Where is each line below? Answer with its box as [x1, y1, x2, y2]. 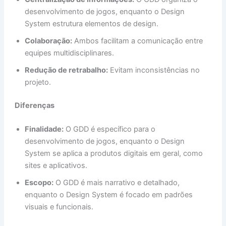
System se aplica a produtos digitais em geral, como [25, 149, 203, 158]
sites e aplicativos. [25, 161, 88, 171]
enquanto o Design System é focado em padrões [25, 190, 193, 200]
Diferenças [15, 100, 55, 110]
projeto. [25, 78, 51, 87]
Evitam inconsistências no [108, 66, 200, 75]
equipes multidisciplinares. [25, 48, 115, 58]
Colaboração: [25, 36, 73, 46]
